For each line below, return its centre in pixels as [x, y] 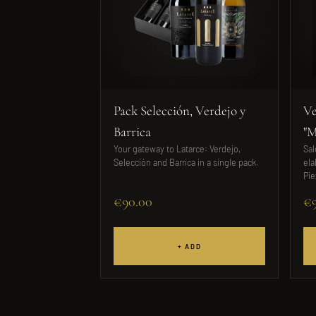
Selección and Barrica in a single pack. [186, 162]
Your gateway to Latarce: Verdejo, [177, 149]
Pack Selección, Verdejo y [180, 110]
